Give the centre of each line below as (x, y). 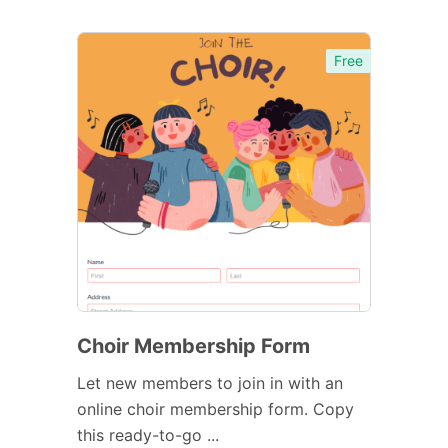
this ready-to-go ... (148, 434)
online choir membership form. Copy (215, 408)
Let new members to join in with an (210, 382)
